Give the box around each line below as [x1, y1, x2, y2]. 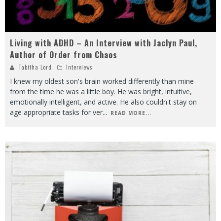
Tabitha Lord [18, 63, 52, 71]
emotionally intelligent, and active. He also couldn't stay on [10, 97, 197, 107]
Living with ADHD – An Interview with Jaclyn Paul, [10, 37, 197, 49]
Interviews [66, 63, 93, 71]
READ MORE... [110, 109, 151, 116]
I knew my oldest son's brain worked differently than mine [10, 76, 194, 86]
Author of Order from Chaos [10, 48, 117, 61]
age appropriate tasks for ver [10, 107, 103, 117]
